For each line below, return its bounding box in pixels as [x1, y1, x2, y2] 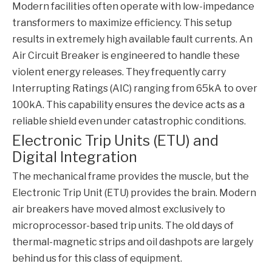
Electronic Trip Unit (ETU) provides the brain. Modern [12, 187, 256, 199]
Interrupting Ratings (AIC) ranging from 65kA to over [12, 83, 257, 95]
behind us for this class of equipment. [12, 253, 182, 265]
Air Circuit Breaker [12, 50, 100, 62]
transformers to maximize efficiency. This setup [12, 17, 232, 29]
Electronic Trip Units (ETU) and [12, 132, 219, 150]
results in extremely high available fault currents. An [12, 33, 253, 46]
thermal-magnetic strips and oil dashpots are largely [12, 236, 253, 248]
